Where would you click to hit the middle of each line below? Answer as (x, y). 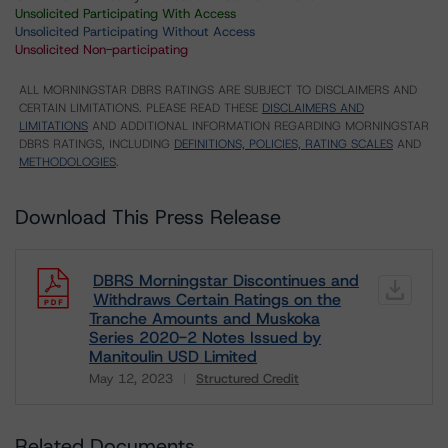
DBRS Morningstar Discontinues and (226, 280)
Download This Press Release (148, 217)
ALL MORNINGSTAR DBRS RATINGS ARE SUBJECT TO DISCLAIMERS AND (218, 90)
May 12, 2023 (131, 378)
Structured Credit (247, 378)
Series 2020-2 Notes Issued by (205, 337)
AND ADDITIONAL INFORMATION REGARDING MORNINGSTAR (258, 126)
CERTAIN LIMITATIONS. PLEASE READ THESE (140, 108)
